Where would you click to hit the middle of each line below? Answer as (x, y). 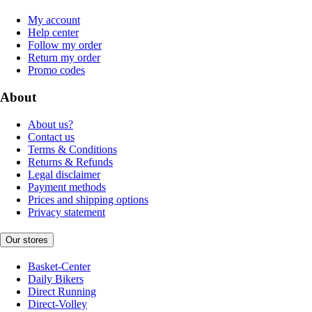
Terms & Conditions (72, 149)
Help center (53, 33)
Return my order (64, 58)
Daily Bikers (56, 279)
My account (54, 20)
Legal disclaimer (64, 174)
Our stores (27, 240)
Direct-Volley (57, 304)
